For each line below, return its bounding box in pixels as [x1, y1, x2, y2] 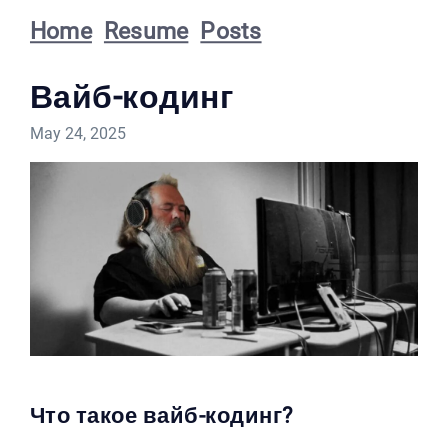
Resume [103, 18, 189, 46]
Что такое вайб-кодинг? [30, 402, 293, 428]
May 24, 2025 [30, 123, 126, 143]
